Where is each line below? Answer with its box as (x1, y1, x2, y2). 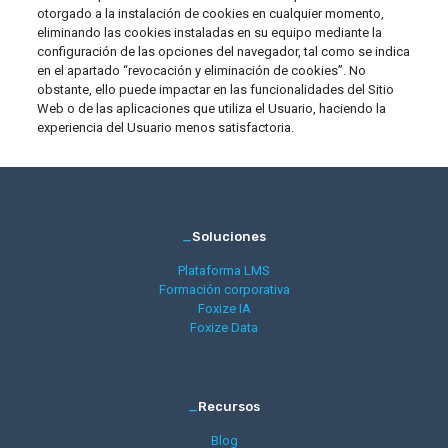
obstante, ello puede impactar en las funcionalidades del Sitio (36, 82, 394, 97)
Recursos (198, 399, 260, 414)
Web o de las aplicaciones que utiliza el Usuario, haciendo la (36, 101, 386, 116)
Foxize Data (190, 320, 258, 335)
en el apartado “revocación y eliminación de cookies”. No (36, 63, 366, 78)
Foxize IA (197, 301, 251, 316)
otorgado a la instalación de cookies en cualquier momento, (36, 6, 384, 21)
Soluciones (192, 229, 266, 244)
